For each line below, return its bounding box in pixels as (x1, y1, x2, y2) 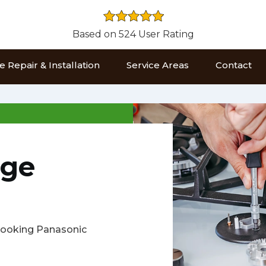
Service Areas (126, 59, 189, 71)
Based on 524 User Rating (72, 28, 194, 40)
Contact (216, 59, 252, 71)
